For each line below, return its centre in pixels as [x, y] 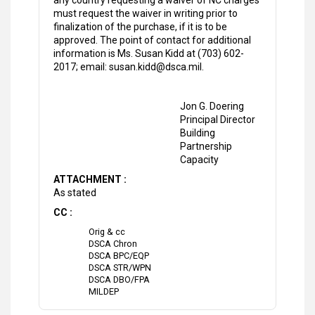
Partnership [206, 147]
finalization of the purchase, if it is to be [140, 27]
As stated [75, 193]
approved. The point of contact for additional [152, 40]
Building [197, 133]
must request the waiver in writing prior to [146, 14]
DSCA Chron [113, 244]
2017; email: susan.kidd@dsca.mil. [129, 67]
